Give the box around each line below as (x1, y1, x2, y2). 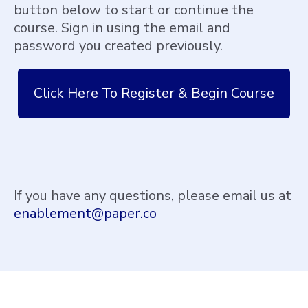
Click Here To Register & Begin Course (34, 83, 274, 102)
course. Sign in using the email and (14, 18, 230, 37)
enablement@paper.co (14, 203, 157, 223)
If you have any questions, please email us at (14, 186, 291, 205)
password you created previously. (14, 36, 223, 55)
